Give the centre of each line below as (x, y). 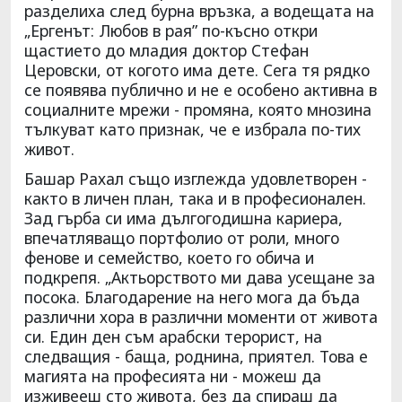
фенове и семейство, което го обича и (169, 257)
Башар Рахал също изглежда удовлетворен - (196, 178)
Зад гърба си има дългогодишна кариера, (184, 218)
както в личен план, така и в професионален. (195, 198)
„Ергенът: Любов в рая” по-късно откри (171, 30)
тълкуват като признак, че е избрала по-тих (192, 129)
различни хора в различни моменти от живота (201, 316)
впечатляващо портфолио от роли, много (182, 237)
